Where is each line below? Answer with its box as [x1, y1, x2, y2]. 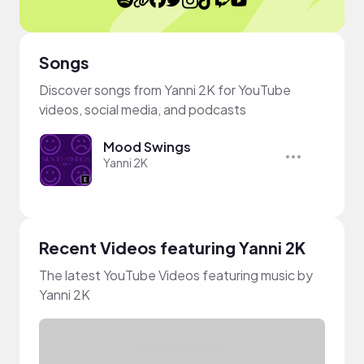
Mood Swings [103, 137, 191, 155]
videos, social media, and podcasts [39, 100, 246, 118]
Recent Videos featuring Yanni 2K [39, 236, 305, 258]
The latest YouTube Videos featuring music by [39, 266, 313, 284]
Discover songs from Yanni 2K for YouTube [39, 80, 291, 98]
